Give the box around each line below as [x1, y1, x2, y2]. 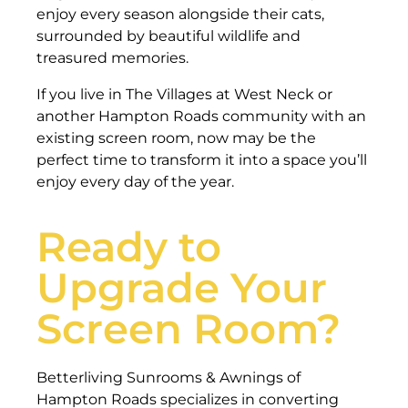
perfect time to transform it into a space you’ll [36, 150, 367, 168]
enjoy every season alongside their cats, [36, 5, 324, 23]
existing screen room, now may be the [36, 128, 316, 147]
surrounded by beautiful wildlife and [36, 26, 301, 45]
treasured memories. [36, 48, 189, 66]
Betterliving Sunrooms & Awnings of [36, 368, 301, 386]
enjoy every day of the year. [36, 172, 234, 190]
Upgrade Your [36, 261, 327, 312]
